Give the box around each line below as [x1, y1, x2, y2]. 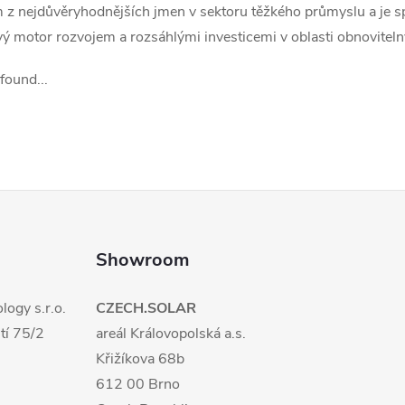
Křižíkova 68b [96, 349, 185, 369]
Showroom [96, 248, 190, 272]
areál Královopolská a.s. [96, 324, 247, 344]
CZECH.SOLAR [96, 298, 197, 318]
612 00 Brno [96, 374, 181, 394]
